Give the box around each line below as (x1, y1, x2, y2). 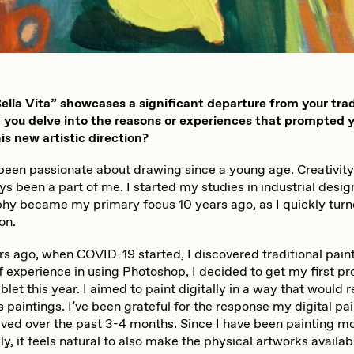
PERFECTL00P (206, 172, 283, 187)
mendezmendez (206, 48, 284, 63)
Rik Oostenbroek (206, 297, 288, 312)
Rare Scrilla (206, 235, 260, 250)
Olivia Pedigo (206, 110, 269, 125)
